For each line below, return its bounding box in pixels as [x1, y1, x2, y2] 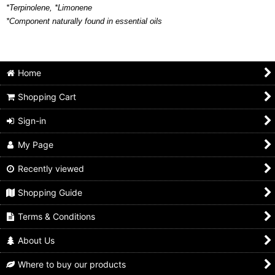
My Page [18, 139, 54, 150]
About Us [18, 235, 55, 246]
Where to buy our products [18, 259, 126, 270]
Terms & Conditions [18, 211, 96, 222]
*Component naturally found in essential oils [6, 17, 162, 26]
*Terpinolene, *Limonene [6, 3, 92, 13]
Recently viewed [18, 163, 85, 174]
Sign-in [18, 115, 47, 126]
